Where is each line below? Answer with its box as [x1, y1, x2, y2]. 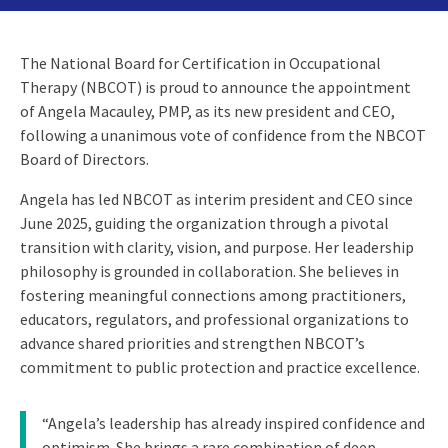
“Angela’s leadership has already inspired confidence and [42, 412, 425, 433]
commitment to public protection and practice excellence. [20, 356, 420, 377]
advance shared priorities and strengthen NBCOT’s [20, 332, 365, 353]
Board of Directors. [20, 148, 149, 169]
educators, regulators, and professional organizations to [20, 308, 409, 329]
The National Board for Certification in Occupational [20, 52, 381, 73]
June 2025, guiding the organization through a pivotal [20, 212, 389, 233]
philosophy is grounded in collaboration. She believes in [20, 260, 399, 281]
